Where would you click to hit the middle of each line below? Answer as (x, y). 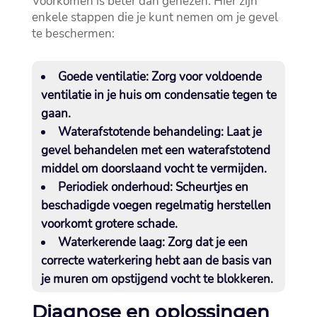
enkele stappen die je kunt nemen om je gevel (155, 18)
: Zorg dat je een (204, 243)
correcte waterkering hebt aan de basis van (156, 261)
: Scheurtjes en (209, 188)
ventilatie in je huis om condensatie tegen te (158, 96)
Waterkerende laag (110, 243)
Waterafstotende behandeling (139, 132)
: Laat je (241, 132)
